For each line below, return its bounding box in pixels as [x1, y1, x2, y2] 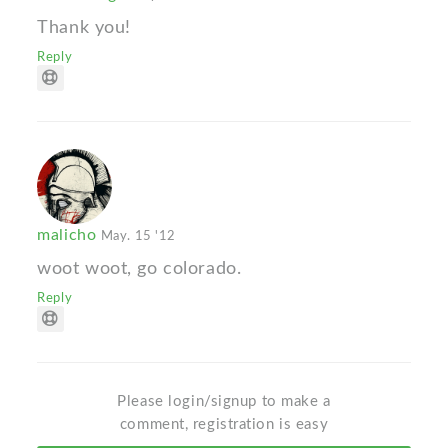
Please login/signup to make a [117, 394, 331, 410]
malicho [37, 227, 101, 244]
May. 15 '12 [100, 229, 176, 244]
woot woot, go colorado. [37, 259, 242, 279]
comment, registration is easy [119, 417, 329, 433]
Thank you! [37, 18, 131, 38]
